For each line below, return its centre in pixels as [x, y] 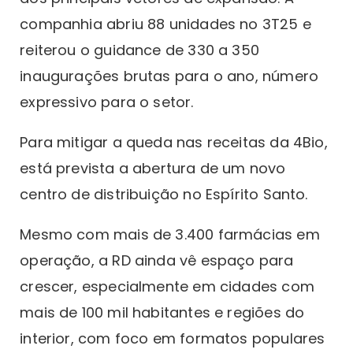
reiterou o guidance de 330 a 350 [139, 50]
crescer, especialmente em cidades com [167, 286]
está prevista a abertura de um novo [153, 168]
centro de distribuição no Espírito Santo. [164, 194]
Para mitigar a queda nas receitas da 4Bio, [174, 142]
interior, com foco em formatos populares [173, 338]
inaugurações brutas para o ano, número [169, 76]
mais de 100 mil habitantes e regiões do [162, 312]
